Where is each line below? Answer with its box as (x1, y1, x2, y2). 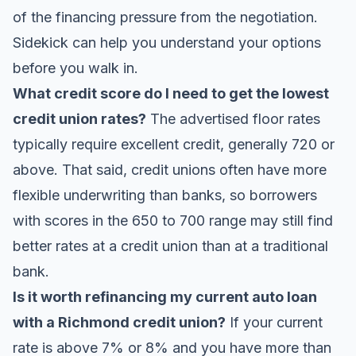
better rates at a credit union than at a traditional (13, 238, 328, 254)
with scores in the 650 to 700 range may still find (13, 212, 333, 229)
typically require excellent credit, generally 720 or (13, 136, 335, 153)
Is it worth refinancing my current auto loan (13, 288, 317, 305)
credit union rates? (13, 110, 146, 127)
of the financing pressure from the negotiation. (13, 9, 318, 25)
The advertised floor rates (146, 110, 320, 127)
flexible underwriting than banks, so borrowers (13, 187, 317, 203)
